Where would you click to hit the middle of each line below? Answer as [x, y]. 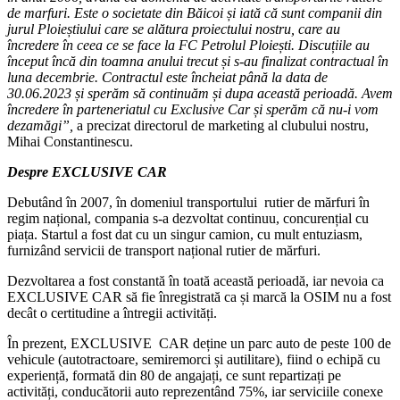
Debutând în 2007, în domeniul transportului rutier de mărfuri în [188, 202]
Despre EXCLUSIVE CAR [87, 171]
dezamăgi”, [40, 125]
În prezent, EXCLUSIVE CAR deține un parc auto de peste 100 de [199, 343]
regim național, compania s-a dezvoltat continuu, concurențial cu [188, 218]
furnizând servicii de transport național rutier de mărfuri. [164, 250]
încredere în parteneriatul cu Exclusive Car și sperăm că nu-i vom [193, 109]
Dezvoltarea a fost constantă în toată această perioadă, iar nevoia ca [196, 280]
